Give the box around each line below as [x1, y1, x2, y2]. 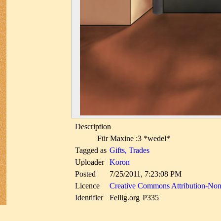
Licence [75, 182, 100, 190]
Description [75, 122, 111, 131]
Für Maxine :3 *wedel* [97, 134, 170, 143]
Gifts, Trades [110, 146, 149, 155]
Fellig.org [110, 193, 140, 202]
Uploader [75, 158, 104, 167]
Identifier [75, 193, 103, 202]
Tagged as [75, 146, 107, 155]
